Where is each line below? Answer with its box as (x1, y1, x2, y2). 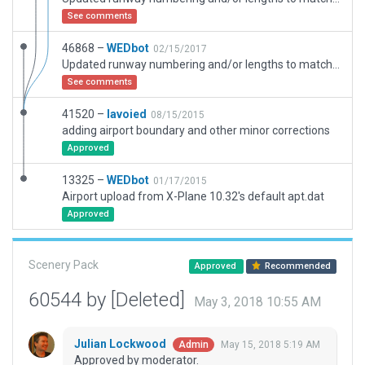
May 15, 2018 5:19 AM (221, 339, 320, 351)
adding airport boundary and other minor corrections (62, 124, 330, 137)
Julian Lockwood (74, 337, 169, 351)
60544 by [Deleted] (29, 288, 190, 311)
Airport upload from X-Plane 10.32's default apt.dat (62, 190, 324, 203)
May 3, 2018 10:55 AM (194, 295, 321, 310)
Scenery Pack (29, 258, 99, 271)
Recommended (262, 261, 332, 271)
